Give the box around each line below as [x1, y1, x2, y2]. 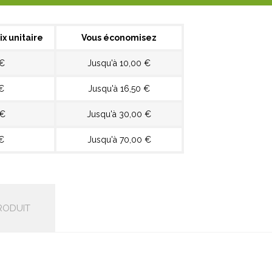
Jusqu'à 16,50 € [88, 84, 150, 93]
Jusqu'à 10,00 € [87, 58, 151, 68]
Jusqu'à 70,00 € [87, 135, 151, 144]
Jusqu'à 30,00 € [87, 109, 151, 119]
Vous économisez [81, 33, 157, 42]
